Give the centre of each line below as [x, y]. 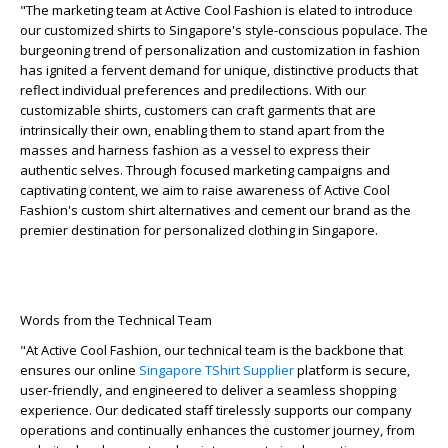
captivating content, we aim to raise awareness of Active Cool [205, 190]
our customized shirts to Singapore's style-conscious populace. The [224, 30]
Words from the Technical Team [116, 320]
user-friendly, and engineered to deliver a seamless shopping [208, 390]
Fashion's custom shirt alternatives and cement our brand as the [215, 210]
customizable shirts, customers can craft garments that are [198, 110]
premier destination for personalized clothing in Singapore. [199, 230]
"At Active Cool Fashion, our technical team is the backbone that [211, 350]
